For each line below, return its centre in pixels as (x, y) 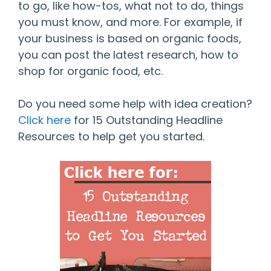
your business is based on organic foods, (130, 39)
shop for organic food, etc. (90, 71)
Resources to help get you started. (111, 137)
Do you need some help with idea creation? (135, 104)
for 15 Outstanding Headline (147, 120)
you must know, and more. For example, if (130, 22)
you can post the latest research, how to (128, 55)
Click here (44, 120)
